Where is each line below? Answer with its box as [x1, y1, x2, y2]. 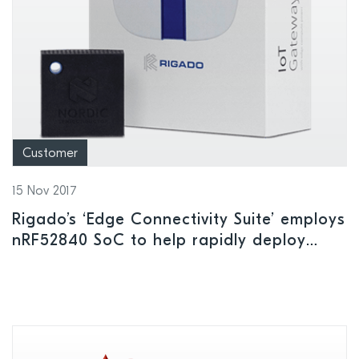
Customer [22, 147, 78, 161]
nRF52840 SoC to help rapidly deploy [12, 233, 306, 250]
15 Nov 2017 [12, 185, 77, 199]
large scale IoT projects [12, 254, 197, 271]
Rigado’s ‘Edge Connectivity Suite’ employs [12, 212, 345, 229]
